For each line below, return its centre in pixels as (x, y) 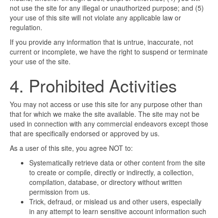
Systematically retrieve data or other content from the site (117, 163)
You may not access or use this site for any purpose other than (106, 104)
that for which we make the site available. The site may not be (105, 114)
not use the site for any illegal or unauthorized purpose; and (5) (107, 8)
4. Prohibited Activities (93, 85)
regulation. (26, 27)
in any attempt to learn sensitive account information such (118, 211)
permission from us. (60, 192)
